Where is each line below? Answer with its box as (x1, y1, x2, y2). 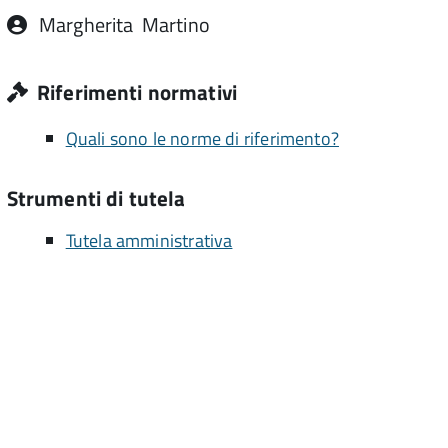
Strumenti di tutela (6, 182, 186, 214)
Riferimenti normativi (31, 76, 238, 108)
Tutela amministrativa (65, 227, 233, 254)
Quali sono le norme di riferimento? (65, 125, 339, 152)
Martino (141, 9, 210, 40)
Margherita (38, 9, 134, 40)
